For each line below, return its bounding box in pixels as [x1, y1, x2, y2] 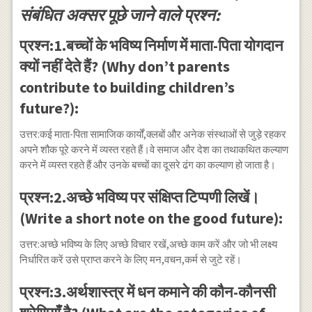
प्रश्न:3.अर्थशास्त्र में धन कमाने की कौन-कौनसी [19, 282, 276, 302]
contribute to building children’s [19, 77, 235, 97]
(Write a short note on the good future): [19, 208, 283, 228]
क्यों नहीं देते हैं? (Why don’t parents [19, 56, 230, 77]
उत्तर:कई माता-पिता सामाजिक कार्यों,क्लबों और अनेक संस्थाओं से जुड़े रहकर [19, 127, 286, 141]
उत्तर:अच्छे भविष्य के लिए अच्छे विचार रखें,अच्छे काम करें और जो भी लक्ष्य [19, 237, 277, 251]
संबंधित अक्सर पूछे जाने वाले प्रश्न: [19, 4, 220, 26]
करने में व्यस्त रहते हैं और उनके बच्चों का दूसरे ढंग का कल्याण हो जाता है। [19, 158, 276, 172]
